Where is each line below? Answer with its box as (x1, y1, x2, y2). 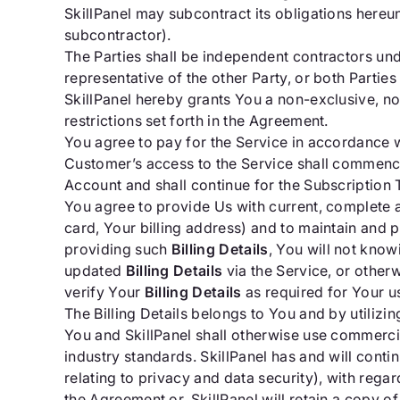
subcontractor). (64, 26, 171, 44)
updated (64, 262, 126, 279)
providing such (64, 240, 171, 258)
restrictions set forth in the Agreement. (64, 112, 329, 129)
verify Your (64, 283, 145, 301)
